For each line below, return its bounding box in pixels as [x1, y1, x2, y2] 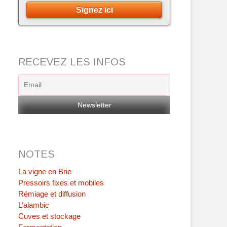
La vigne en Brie [18, 167, 71, 176]
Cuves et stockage [18, 212, 81, 221]
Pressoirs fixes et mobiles [18, 178, 104, 187]
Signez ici [75, 6, 113, 15]
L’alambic [18, 201, 49, 210]
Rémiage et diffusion [18, 190, 86, 199]
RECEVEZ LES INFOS [18, 56, 126, 68]
